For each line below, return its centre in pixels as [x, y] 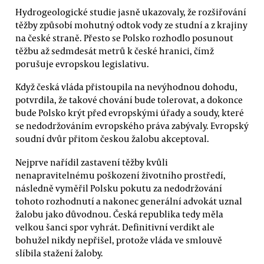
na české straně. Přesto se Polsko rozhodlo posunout [124, 37]
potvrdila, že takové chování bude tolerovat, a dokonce [129, 100]
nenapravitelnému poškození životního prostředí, [121, 175]
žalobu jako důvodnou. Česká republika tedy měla [119, 214]
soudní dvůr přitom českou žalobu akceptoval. [112, 139]
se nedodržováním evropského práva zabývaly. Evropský [132, 126]
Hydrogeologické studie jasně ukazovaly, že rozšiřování [131, 11]
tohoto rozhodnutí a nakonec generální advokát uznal [129, 201]
